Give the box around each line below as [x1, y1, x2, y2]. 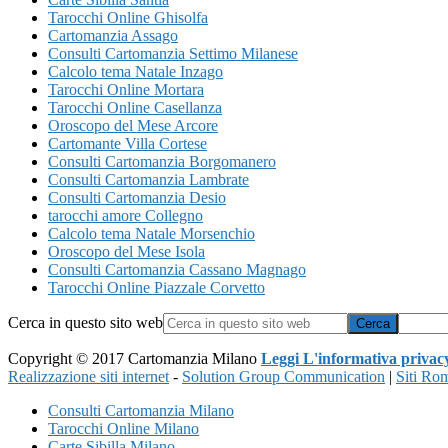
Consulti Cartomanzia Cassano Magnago [48, 260, 306, 278]
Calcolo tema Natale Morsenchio [48, 224, 255, 242]
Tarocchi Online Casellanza [48, 98, 222, 116]
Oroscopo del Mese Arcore [48, 116, 218, 134]
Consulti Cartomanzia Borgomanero [48, 152, 276, 170]
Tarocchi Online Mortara [48, 80, 204, 98]
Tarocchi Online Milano [48, 419, 199, 437]
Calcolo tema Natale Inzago [48, 62, 223, 80]
